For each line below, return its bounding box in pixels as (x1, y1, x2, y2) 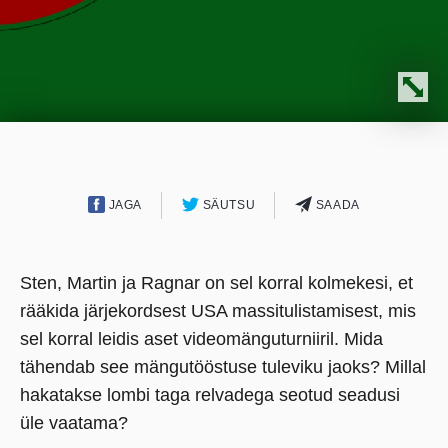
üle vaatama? (20, 413, 128, 433)
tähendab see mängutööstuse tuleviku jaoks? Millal (20, 357, 426, 377)
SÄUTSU (199, 197, 256, 212)
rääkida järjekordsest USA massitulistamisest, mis (20, 301, 416, 321)
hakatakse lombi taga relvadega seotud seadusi (20, 385, 400, 405)
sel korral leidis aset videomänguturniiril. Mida (20, 329, 383, 349)
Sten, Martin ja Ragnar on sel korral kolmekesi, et (20, 273, 413, 293)
